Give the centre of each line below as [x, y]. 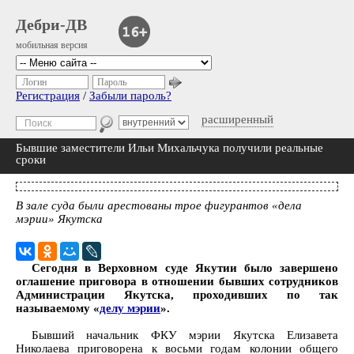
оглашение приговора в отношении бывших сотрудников [177, 281]
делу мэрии [130, 308]
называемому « [58, 308]
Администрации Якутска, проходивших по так [177, 295]
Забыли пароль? [130, 96]
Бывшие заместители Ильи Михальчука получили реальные [169, 148]
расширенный [237, 119]
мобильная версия [52, 45]
